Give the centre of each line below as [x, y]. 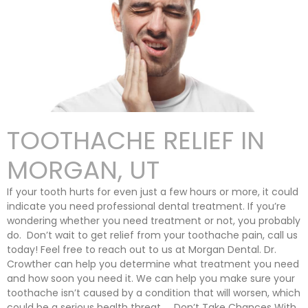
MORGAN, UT [83, 170]
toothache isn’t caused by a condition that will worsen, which [154, 293]
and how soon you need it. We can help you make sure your [151, 278]
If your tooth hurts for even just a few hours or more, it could [153, 192]
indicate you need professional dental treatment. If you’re [146, 206]
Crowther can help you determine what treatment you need [153, 264]
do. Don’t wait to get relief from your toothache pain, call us [152, 235]
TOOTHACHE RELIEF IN [136, 141]
